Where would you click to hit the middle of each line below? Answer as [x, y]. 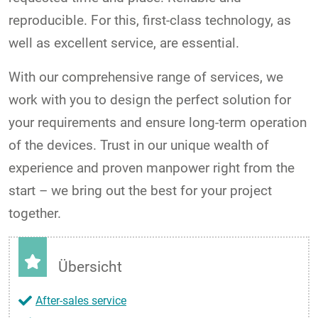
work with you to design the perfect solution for [150, 99]
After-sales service [81, 301]
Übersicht [90, 267]
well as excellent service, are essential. [124, 43]
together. [35, 213]
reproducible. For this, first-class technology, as [150, 20]
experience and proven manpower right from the [152, 168]
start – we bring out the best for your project [140, 190]
